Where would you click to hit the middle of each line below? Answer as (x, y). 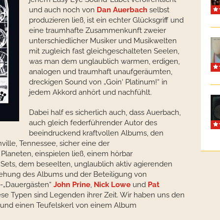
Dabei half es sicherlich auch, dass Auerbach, (105, 112)
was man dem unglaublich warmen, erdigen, (104, 61)
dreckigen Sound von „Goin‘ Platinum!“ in (98, 82)
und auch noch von (63, 10)
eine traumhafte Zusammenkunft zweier (97, 30)
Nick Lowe (112, 185)
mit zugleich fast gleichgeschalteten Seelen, (104, 51)
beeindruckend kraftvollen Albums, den (96, 133)
